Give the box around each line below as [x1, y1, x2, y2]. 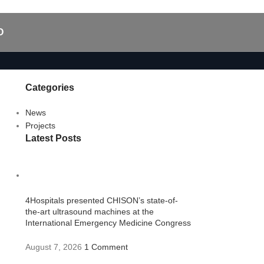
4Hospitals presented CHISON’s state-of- [25, 196, 178, 205]
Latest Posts [25, 133, 81, 143]
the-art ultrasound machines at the [25, 207, 154, 216]
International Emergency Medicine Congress [25, 218, 191, 227]
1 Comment [84, 242, 128, 252]
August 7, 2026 [25, 242, 82, 252]
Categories [25, 82, 74, 93]
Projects [25, 121, 55, 130]
